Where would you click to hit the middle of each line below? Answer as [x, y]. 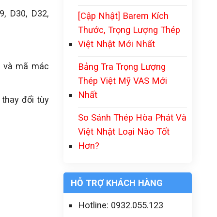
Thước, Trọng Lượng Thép [129, 30]
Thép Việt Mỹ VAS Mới [123, 81]
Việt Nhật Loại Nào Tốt [124, 132]
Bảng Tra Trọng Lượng [122, 67]
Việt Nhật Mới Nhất [116, 44]
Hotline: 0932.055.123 [121, 205]
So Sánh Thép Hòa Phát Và [132, 117]
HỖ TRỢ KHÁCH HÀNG [117, 183]
